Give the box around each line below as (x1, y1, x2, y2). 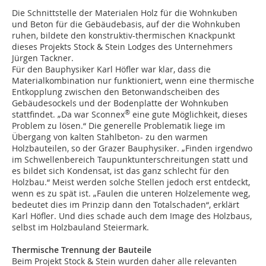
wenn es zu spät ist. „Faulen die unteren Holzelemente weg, (12, 188, 250, 199)
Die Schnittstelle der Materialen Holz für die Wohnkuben (12, 7, 237, 19)
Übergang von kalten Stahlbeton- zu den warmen (12, 131, 208, 143)
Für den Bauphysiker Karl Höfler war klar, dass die (12, 64, 211, 75)
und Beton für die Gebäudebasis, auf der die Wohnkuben (12, 18, 240, 30)
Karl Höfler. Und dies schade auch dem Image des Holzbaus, (12, 210, 252, 222)
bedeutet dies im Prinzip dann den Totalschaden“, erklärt (12, 199, 239, 211)
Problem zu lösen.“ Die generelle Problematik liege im (12, 120, 225, 132)
